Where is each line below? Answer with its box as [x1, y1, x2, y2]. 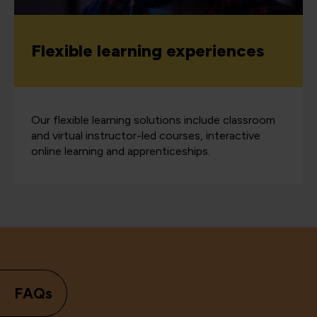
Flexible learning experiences [31, 40, 264, 61]
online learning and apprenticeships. [31, 144, 213, 158]
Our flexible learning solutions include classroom [31, 113, 275, 127]
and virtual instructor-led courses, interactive [31, 128, 260, 142]
